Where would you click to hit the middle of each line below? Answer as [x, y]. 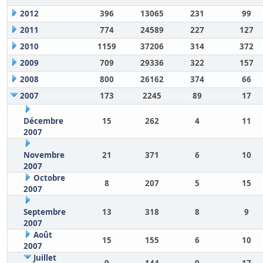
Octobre [49, 178]
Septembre [44, 212]
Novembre [44, 155]
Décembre [43, 121]
